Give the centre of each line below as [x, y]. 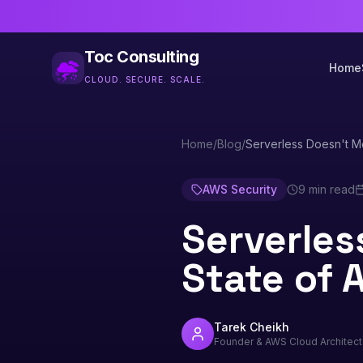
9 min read [327, 189]
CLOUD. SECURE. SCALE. [145, 79]
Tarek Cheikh [252, 327]
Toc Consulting [141, 57]
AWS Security [240, 189]
